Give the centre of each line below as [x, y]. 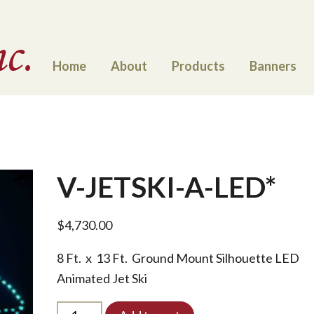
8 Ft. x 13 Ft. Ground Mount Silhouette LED [178, 258]
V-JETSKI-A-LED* [166, 186]
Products [198, 66]
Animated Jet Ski [102, 278]
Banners [273, 66]
